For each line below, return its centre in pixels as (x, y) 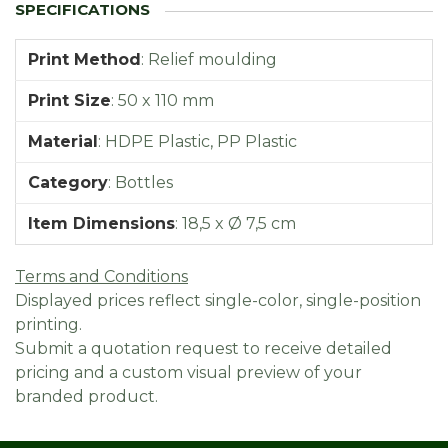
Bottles (144, 182)
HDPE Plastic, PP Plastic (201, 141)
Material (63, 141)
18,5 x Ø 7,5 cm (239, 223)
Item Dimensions (101, 223)
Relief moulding (212, 59)
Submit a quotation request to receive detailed (203, 348)
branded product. (86, 396)
